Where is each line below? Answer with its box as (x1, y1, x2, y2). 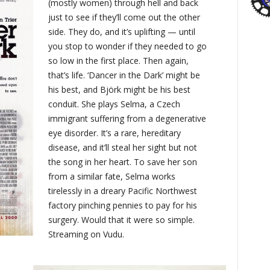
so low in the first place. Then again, (48, 54, 189, 66)
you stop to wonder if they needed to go (48, 40, 207, 52)
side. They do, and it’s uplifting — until (48, 25, 196, 37)
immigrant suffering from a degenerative (48, 112, 207, 124)
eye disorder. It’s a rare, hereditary (48, 127, 181, 139)
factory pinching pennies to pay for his (48, 199, 198, 211)
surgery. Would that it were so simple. (48, 213, 195, 225)
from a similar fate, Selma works (48, 170, 176, 182)
